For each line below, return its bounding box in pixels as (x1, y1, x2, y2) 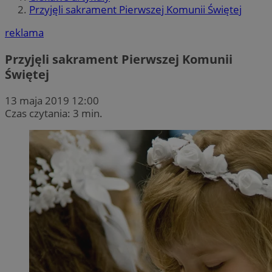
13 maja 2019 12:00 (5, 93, 99, 107)
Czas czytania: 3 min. (5, 106, 103, 120)
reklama (5, 25, 44, 40)
